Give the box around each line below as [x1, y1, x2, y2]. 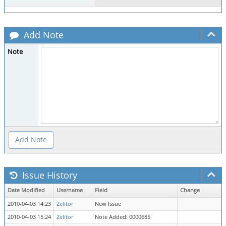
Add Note [21, 29, 64, 41]
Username [56, 187, 83, 194]
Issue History [20, 169, 77, 181]
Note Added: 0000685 [95, 213, 150, 220]
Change [180, 187, 200, 194]
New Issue [95, 200, 121, 207]
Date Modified [8, 187, 45, 194]
